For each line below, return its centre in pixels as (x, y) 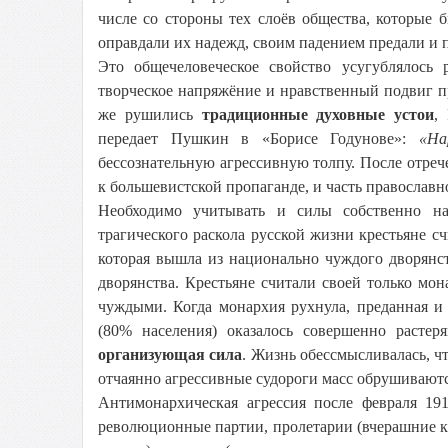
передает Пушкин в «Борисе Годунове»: (258, 138)
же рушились (150, 114)
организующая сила (170, 354)
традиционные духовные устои (318, 114)
